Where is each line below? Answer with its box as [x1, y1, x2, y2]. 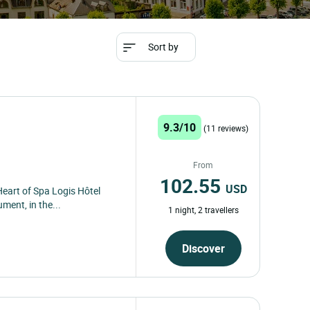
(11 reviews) [203, 122, 249, 134]
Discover [181, 240, 225, 256]
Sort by [147, 40, 179, 53]
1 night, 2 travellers [167, 203, 239, 215]
